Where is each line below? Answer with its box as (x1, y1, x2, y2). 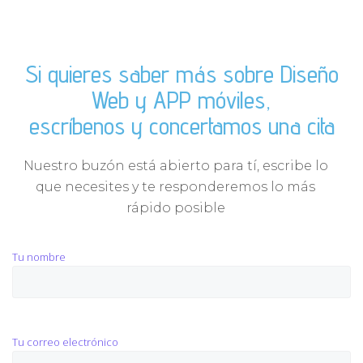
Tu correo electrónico (12, 335, 118, 350)
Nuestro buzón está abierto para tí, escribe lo (23, 158, 328, 174)
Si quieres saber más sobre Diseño (24, 59, 339, 89)
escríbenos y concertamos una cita (28, 111, 335, 141)
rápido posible (126, 200, 225, 216)
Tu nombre (12, 250, 66, 265)
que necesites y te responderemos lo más (36, 179, 315, 195)
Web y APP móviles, (92, 85, 271, 115)
